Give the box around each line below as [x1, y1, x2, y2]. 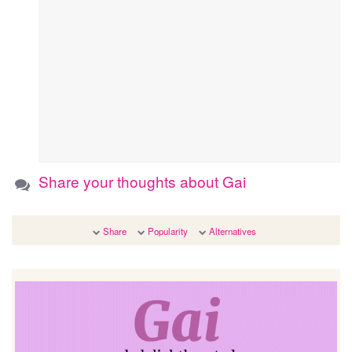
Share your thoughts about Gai [38, 170, 247, 192]
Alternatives [208, 225, 256, 238]
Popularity [147, 225, 188, 238]
